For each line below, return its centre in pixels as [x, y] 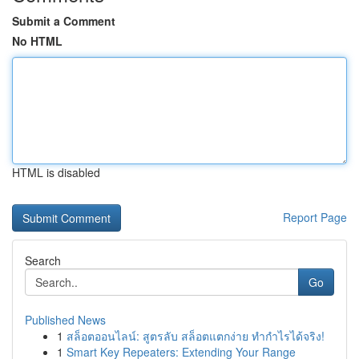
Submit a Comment [64, 21]
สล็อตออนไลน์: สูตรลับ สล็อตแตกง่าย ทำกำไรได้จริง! [196, 336]
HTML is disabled [56, 172]
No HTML [37, 41]
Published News [65, 320]
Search [43, 260]
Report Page [315, 217]
